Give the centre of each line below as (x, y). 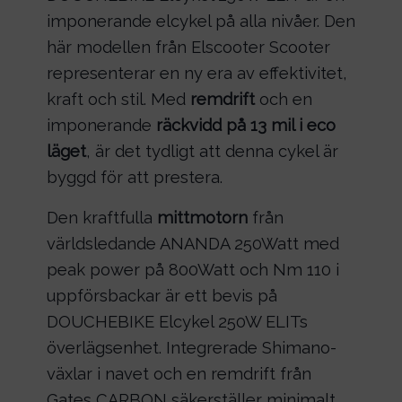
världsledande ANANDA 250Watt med (192, 243)
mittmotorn (202, 217)
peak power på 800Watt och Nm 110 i (192, 269)
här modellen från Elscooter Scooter (188, 47)
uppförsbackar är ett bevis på (162, 295)
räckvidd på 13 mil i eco (245, 125)
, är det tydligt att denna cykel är (212, 151)
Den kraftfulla (101, 217)
